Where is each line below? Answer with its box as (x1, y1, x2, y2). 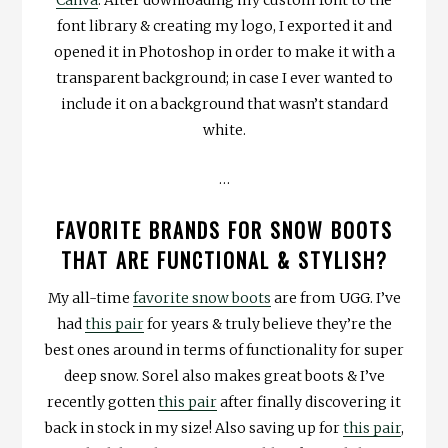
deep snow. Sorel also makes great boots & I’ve (63, 366, 385, 385)
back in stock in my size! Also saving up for (44, 418, 343, 437)
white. (202, 121, 246, 140)
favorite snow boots (132, 288, 271, 307)
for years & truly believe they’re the (143, 314, 392, 333)
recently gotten (47, 392, 158, 411)
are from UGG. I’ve (270, 288, 401, 307)
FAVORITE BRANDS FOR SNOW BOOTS (55, 214, 393, 245)
